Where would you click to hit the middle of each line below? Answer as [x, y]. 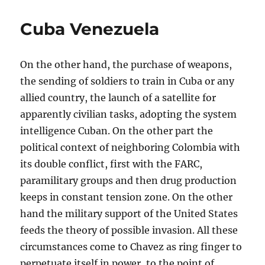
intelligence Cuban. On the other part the [117, 131]
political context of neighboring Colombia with [130, 147]
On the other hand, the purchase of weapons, [126, 64]
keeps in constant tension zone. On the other [127, 197]
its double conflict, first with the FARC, [112, 164]
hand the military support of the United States [129, 214]
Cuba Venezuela [90, 29]
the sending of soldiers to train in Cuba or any [127, 81]
